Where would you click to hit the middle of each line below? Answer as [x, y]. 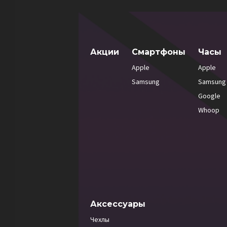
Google [209, 96]
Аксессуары [118, 204]
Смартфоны [158, 52]
